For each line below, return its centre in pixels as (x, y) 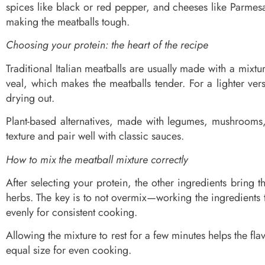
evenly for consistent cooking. (72, 212)
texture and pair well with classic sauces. (95, 136)
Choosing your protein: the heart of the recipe (107, 45)
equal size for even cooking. (69, 251)
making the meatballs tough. (68, 22)
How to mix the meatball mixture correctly (97, 159)
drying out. (30, 98)
